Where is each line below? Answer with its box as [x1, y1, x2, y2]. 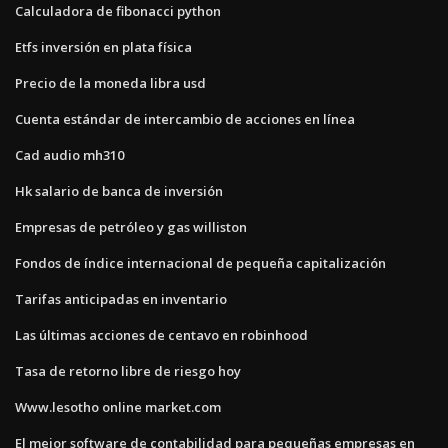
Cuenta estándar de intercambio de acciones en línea [15, 109, 355, 128]
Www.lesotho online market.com [15, 397, 221, 416]
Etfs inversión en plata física [15, 37, 192, 56]
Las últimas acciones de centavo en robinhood [15, 325, 308, 344]
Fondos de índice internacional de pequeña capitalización [15, 253, 386, 272]
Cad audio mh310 [15, 145, 124, 164]
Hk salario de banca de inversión [15, 181, 223, 200]
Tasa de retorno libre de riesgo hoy [15, 361, 241, 380]
